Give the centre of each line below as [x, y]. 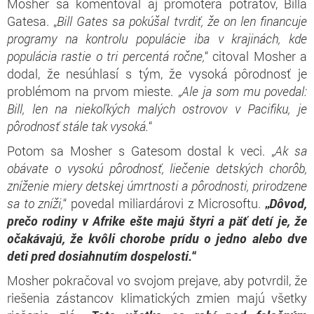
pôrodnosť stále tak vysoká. [78, 126]
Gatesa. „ [32, 21]
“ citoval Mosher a [255, 56]
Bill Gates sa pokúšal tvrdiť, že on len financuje [182, 21]
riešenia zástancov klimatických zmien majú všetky [157, 298]
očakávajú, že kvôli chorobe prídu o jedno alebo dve [157, 238]
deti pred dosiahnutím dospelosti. [100, 255]
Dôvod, [288, 203]
